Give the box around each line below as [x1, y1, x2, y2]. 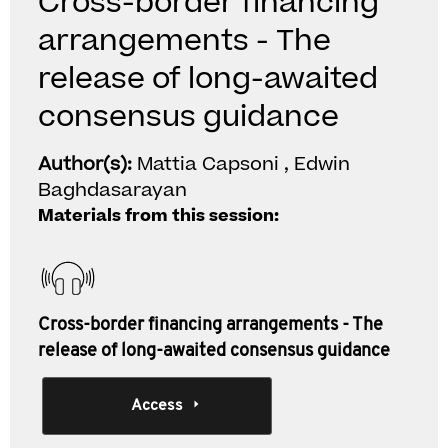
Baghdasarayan [38, 177, 187, 204]
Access [130, 398, 183, 414]
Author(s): [38, 151, 137, 178]
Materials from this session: [38, 204, 279, 228]
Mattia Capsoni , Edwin [137, 151, 350, 178]
